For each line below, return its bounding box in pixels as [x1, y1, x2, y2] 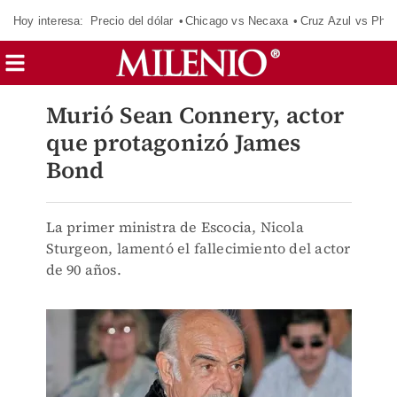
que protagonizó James [45, 127, 301, 159]
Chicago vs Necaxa [184, 13, 289, 27]
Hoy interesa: [13, 13, 84, 27]
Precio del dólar [90, 13, 174, 27]
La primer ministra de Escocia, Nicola [45, 217, 304, 237]
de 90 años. [45, 260, 121, 279]
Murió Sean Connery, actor [45, 99, 345, 131]
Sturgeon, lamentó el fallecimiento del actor [45, 238, 351, 258]
